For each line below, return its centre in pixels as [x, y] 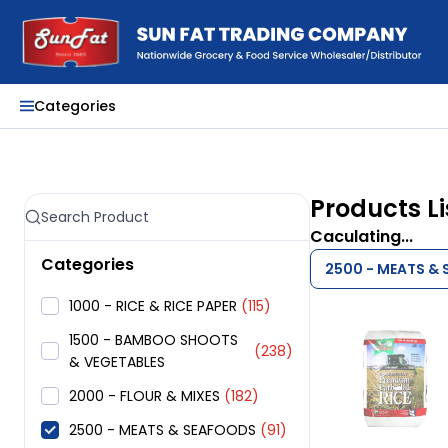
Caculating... [362, 237]
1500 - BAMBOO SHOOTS [153, 340]
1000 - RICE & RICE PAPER [153, 306]
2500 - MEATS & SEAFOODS [162, 430]
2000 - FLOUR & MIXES [144, 396]
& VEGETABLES [117, 362]
